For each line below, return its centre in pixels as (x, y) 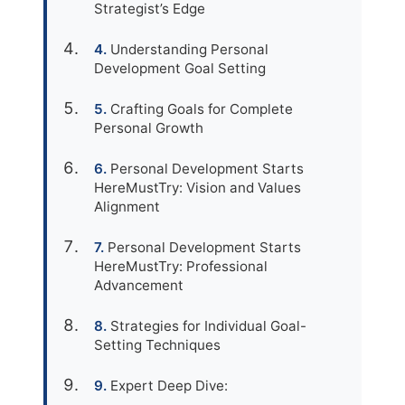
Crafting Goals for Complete (202, 109)
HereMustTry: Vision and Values (198, 188)
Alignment (127, 207)
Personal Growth (149, 128)
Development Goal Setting (180, 68)
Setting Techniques (157, 345)
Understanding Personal (189, 49)
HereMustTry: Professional (181, 266)
